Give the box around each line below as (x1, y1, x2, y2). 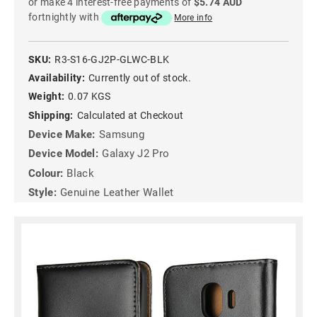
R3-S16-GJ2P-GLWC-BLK (54, 53, 170, 65)
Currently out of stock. (88, 71, 191, 83)
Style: (28, 186, 57, 199)
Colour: (28, 166, 64, 180)
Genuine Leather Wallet (60, 186, 174, 199)
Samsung (98, 127, 145, 141)
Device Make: (28, 127, 96, 141)
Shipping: (28, 109, 74, 121)
